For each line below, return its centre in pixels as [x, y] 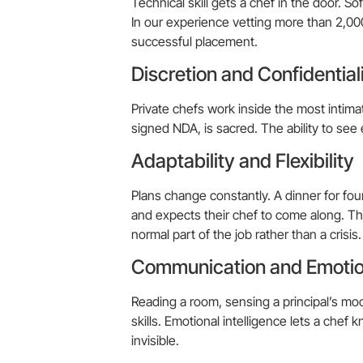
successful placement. [194, 42]
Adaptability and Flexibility [243, 161]
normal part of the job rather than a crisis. [246, 235]
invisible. [155, 341]
